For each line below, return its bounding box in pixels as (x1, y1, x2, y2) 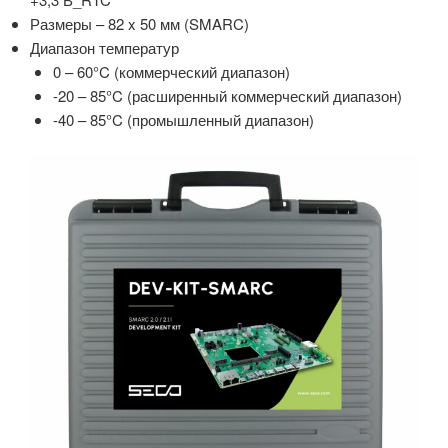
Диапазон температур (30, 37, 179, 59)
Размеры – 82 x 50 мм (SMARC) (30, 13, 249, 35)
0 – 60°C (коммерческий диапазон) (52, 61, 290, 83)
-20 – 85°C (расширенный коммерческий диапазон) (52, 85, 402, 107)
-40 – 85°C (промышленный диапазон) (52, 109, 314, 131)
